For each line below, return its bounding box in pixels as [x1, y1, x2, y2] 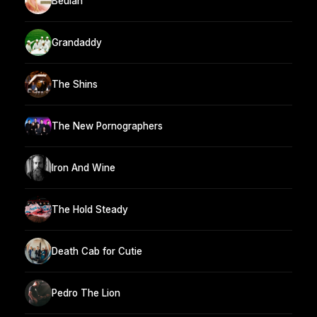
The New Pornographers [52, 120, 163, 132]
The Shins [52, 78, 98, 90]
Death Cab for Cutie [52, 245, 142, 257]
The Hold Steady [52, 203, 128, 215]
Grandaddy [52, 36, 102, 48]
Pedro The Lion [52, 287, 120, 299]
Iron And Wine [52, 161, 115, 173]
